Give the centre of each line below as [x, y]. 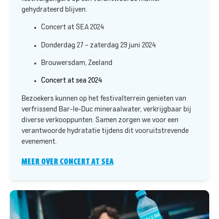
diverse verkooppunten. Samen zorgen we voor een [100, 120]
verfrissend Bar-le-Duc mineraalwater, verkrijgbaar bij [106, 109]
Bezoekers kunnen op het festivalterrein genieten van [104, 99]
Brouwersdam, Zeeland [77, 63]
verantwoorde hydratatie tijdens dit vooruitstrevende [105, 131]
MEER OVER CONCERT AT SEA [67, 162]
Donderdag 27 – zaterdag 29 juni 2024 [99, 45]
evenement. [39, 142]
